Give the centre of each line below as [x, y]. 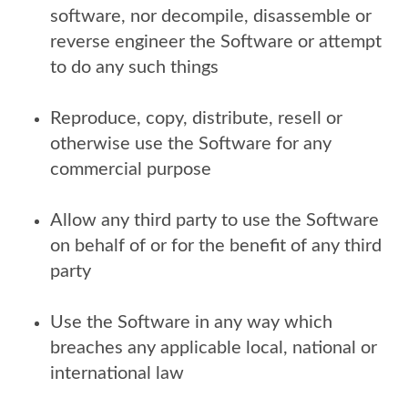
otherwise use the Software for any [191, 144]
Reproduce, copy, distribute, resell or [196, 118]
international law [117, 373]
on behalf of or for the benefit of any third [216, 246]
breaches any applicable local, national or [214, 348]
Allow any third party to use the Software [214, 220]
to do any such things [134, 67]
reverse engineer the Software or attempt [216, 42]
